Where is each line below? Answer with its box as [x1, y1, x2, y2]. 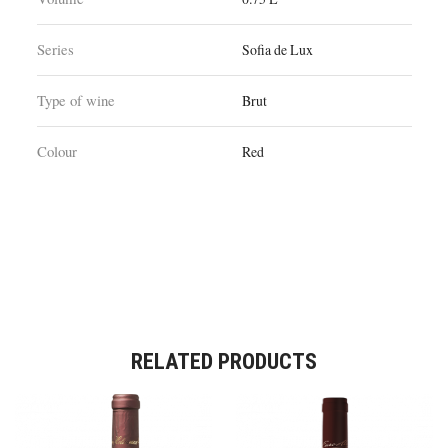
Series [36, 39, 74, 60]
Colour [36, 141, 77, 162]
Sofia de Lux [242, 40, 314, 60]
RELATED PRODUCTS [131, 347, 317, 374]
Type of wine [36, 90, 115, 111]
